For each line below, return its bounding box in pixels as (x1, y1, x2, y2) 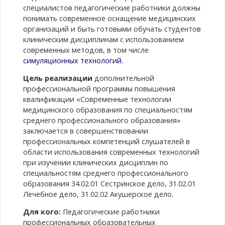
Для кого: (23, 207, 61, 217)
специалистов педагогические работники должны (23, 3, 200, 13)
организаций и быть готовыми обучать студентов (23, 24, 201, 34)
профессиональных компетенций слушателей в (23, 136, 190, 146)
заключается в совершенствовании (23, 126, 148, 136)
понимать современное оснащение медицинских (23, 13, 196, 23)
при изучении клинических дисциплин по (23, 157, 168, 167)
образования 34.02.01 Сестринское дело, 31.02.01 (23, 178, 196, 188)
